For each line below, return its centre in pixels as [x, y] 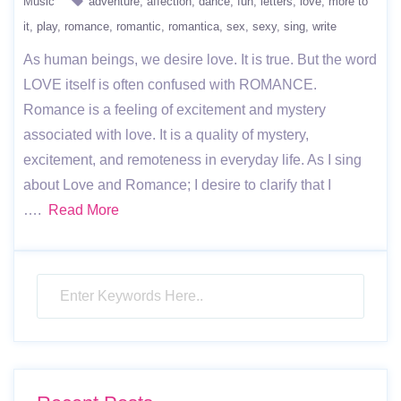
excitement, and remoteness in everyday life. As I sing [192, 160]
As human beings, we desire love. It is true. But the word [200, 60]
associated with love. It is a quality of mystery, [166, 135]
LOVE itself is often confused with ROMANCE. [170, 85]
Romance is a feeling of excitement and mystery [175, 110]
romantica [194, 26]
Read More [84, 210]
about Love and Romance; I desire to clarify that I [177, 185]
